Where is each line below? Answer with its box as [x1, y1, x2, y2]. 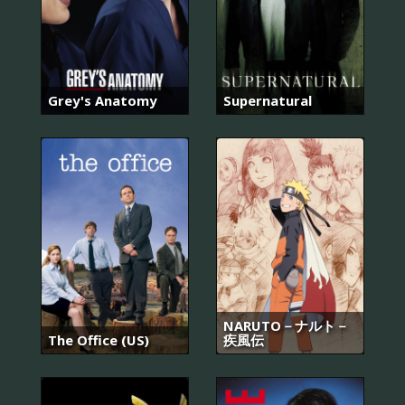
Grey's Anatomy [48, 90, 156, 109]
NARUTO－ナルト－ [223, 316, 349, 335]
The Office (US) [48, 331, 149, 350]
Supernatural [223, 90, 312, 109]
